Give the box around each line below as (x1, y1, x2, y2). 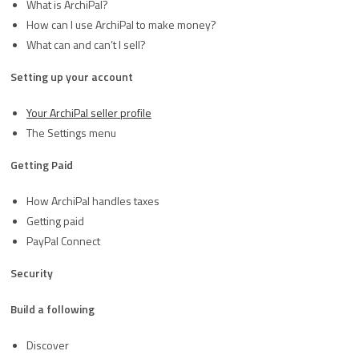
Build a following (10, 301, 95, 317)
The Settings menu (26, 124, 116, 141)
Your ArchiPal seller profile (26, 104, 151, 121)
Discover (26, 337, 69, 353)
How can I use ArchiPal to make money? (26, 16, 216, 33)
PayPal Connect (26, 232, 100, 249)
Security (10, 264, 53, 281)
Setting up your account (10, 68, 133, 85)
